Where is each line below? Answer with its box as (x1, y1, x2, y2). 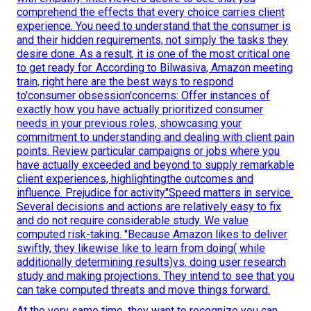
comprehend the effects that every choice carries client (17, 6, 285, 19)
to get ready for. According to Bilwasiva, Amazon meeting (17, 61, 293, 75)
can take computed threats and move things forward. (17, 283, 270, 297)
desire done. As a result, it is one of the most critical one (17, 47, 290, 61)
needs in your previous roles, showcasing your (17, 117, 242, 131)
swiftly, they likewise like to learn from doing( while (17, 242, 265, 255)
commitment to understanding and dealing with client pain (17, 131, 294, 144)
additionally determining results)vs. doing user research (17, 255, 286, 269)
